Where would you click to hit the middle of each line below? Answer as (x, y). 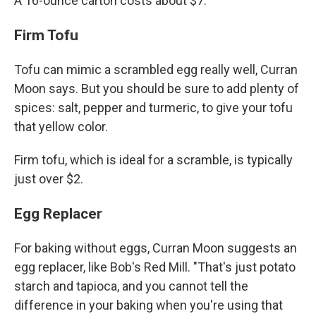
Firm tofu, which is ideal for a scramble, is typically (153, 160)
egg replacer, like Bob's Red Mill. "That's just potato (155, 267)
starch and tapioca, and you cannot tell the (131, 286)
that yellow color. (61, 127)
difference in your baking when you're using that (148, 305)
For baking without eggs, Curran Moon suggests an (156, 248)
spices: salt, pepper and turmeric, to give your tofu (153, 108)
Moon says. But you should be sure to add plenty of (157, 89)
